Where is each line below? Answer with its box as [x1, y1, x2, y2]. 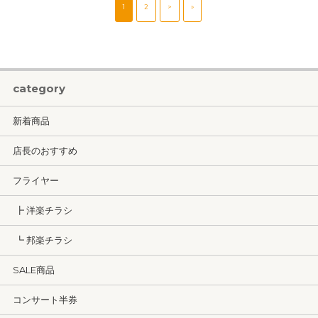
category [13, 82, 65, 95]
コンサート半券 [13, 294, 77, 305]
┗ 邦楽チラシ [13, 234, 72, 246]
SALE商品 [13, 264, 55, 275]
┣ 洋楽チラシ [13, 204, 72, 216]
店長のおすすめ [13, 145, 77, 156]
